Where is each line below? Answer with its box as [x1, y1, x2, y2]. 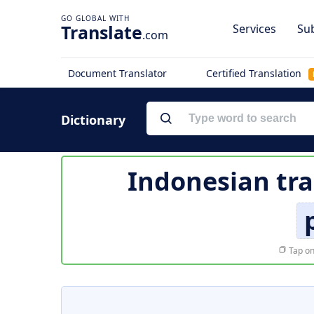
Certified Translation [205, 67, 304, 80]
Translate [61, 20, 142, 44]
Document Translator [68, 67, 167, 80]
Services [233, 21, 276, 36]
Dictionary [61, 111, 125, 128]
